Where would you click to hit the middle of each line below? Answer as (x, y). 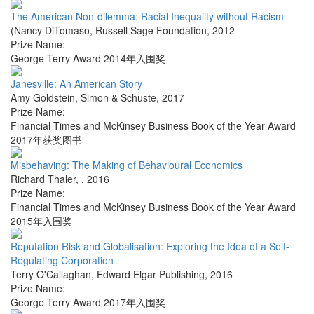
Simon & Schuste (118, 98)
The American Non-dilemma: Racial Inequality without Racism (147, 16)
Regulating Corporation (62, 260)
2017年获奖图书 (46, 140)
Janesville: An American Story (78, 84)
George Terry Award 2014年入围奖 (88, 59)
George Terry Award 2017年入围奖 (88, 302)
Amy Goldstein (43, 98)
